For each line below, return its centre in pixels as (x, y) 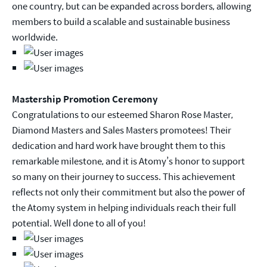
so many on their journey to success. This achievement (124, 176)
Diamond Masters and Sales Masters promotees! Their (122, 130)
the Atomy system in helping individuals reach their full (124, 207)
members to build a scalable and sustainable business (121, 21)
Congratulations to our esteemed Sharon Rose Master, (122, 114)
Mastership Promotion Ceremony (85, 99)
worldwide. (35, 37)
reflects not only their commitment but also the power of (128, 192)
